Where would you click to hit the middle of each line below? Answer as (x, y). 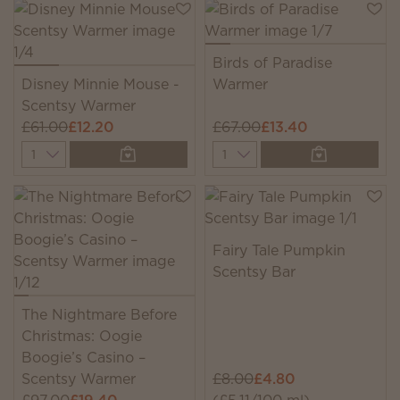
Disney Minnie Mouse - (100, 84)
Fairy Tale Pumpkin (279, 250)
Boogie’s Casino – (83, 357)
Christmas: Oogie (82, 336)
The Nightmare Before (99, 314)
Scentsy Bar (254, 271)
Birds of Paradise (272, 62)
